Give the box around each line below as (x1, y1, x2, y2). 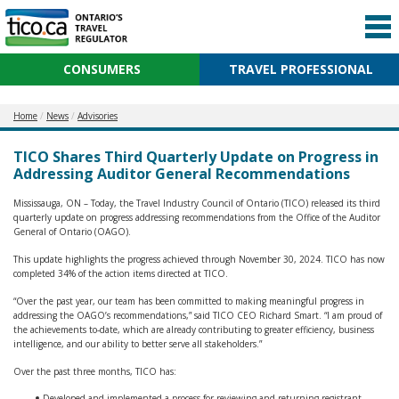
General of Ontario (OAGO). (13, 225, 131, 238)
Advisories (77, 110, 118, 122)
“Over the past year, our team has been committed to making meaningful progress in (13, 295, 364, 307)
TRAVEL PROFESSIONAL (229, 61, 373, 77)
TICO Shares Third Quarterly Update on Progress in (13, 147, 379, 167)
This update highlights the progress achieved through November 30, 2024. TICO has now (13, 253, 385, 265)
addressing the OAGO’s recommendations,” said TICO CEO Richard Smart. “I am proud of (13, 309, 382, 322)
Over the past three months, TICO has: (13, 365, 176, 378)
